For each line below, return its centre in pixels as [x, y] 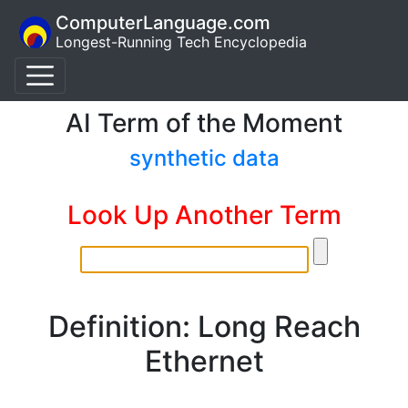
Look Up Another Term [204, 215]
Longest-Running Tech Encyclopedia [181, 42]
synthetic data [204, 158]
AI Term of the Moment [204, 123]
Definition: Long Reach [204, 326]
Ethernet [204, 361]
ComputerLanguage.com [163, 23]
